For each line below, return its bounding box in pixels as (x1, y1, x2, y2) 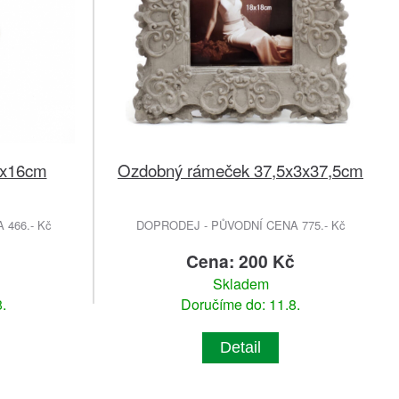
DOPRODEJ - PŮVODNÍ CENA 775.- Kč (135, 216, 346, 234)
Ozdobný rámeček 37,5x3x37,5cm (118, 158, 363, 183)
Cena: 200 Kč (186, 248, 295, 274)
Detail (220, 338, 261, 357)
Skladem (212, 273, 269, 295)
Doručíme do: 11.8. (181, 294, 300, 315)
